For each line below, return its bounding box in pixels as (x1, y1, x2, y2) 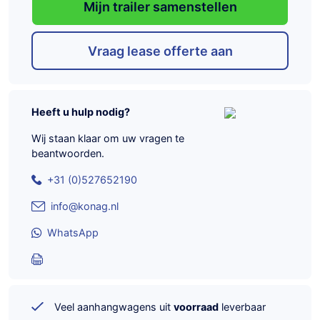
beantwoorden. (31, 147, 104, 160)
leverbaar (219, 301, 266, 314)
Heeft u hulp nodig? (31, 106, 130, 119)
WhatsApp (47, 226, 99, 239)
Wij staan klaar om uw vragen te (31, 132, 184, 145)
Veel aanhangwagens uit (54, 301, 174, 314)
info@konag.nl (51, 200, 119, 213)
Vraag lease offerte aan (87, 43, 233, 59)
